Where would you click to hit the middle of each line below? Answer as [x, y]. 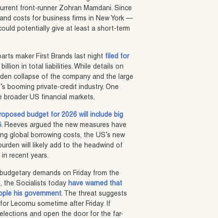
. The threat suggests [94, 194]
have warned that [95, 184]
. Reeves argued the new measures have [64, 125]
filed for [117, 57]
